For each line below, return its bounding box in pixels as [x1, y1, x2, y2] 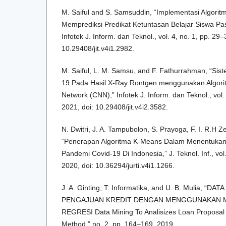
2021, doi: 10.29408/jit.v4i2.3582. [62, 103, 168, 111]
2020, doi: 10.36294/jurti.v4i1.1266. [62, 161, 175, 170]
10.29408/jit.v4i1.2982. [62, 44, 134, 53]
